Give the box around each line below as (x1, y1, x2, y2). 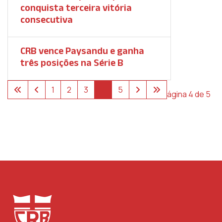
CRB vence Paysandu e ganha (20, 45, 144, 56)
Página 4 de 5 (162, 89, 211, 100)
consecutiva (20, 14, 73, 25)
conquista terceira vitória (20, 2, 132, 13)
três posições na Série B (20, 57, 123, 68)
